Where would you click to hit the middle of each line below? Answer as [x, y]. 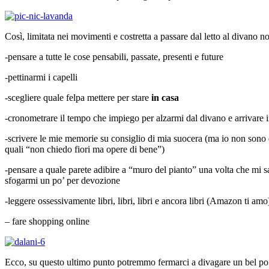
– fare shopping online [47, 221]
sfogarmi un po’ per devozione [62, 180]
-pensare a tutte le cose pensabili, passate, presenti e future [114, 56]
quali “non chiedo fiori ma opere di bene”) [85, 149]
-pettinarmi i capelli [41, 77]
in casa [165, 97]
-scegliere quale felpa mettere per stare [78, 97]
